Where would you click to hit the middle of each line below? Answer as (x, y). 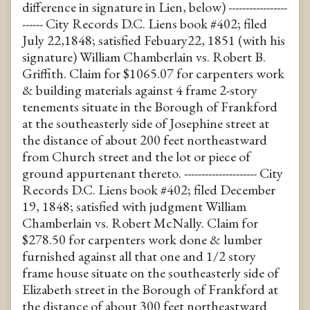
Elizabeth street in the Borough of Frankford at (150, 289)
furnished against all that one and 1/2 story (139, 256)
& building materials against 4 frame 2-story (140, 90)
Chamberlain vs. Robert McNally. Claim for (140, 222)
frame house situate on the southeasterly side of (151, 272)
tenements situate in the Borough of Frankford (150, 106)
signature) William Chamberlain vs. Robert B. (144, 56)
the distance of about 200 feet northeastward (145, 139)
